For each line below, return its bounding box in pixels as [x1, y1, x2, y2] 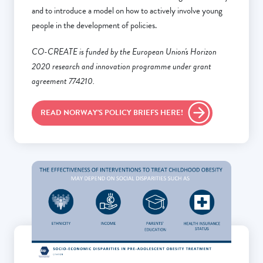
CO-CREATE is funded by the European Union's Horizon [32, 45, 217, 59]
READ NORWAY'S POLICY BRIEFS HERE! [41, 107, 183, 119]
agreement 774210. [32, 75, 95, 88]
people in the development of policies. [32, 19, 157, 32]
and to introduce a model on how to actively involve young [32, 4, 222, 18]
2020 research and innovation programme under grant [32, 60, 211, 73]
